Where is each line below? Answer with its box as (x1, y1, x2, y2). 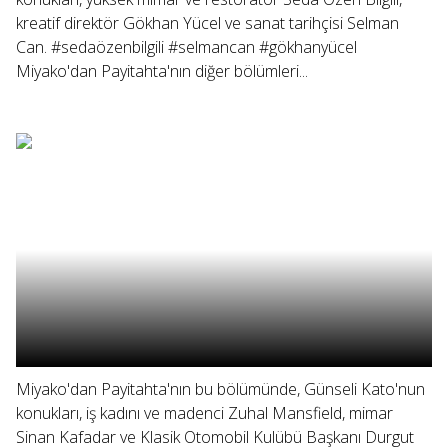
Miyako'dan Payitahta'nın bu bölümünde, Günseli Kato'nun (16, 378, 425, 400)
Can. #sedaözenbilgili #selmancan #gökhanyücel (16, 36, 357, 58)
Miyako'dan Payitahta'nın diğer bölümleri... (16, 60, 308, 82)
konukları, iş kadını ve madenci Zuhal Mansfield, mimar (16, 402, 393, 424)
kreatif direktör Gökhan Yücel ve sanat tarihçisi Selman (16, 12, 399, 34)
